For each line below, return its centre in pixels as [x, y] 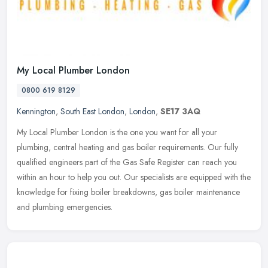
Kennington [36, 112]
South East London [92, 112]
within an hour [41, 177]
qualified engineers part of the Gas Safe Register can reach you [127, 162]
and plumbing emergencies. [65, 207]
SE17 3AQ [180, 112]
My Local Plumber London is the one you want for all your [117, 133]
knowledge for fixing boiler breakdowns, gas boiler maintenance [128, 192]
